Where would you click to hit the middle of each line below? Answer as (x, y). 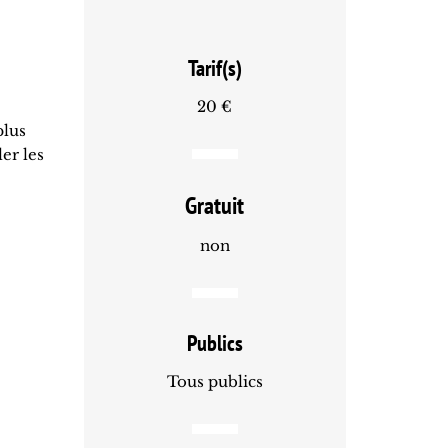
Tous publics (214, 381)
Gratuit (215, 205)
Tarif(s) (214, 68)
